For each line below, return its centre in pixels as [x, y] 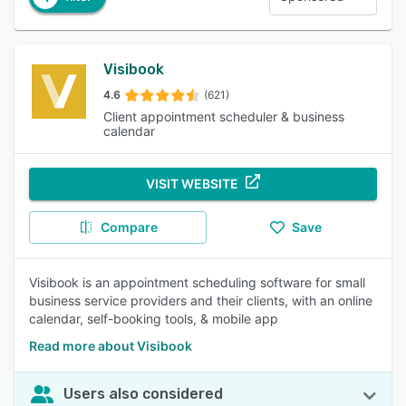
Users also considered [143, 394]
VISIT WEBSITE [192, 184]
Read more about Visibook [111, 346]
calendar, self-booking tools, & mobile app [154, 319]
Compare [129, 227]
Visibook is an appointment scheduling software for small [197, 282]
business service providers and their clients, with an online [201, 300]
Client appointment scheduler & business [224, 116]
